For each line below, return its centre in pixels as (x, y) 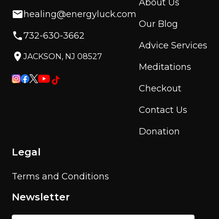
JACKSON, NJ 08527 (63, 57)
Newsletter (41, 197)
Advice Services (173, 46)
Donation (159, 132)
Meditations (165, 67)
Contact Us (163, 110)
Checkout (160, 89)
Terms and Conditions (60, 177)
